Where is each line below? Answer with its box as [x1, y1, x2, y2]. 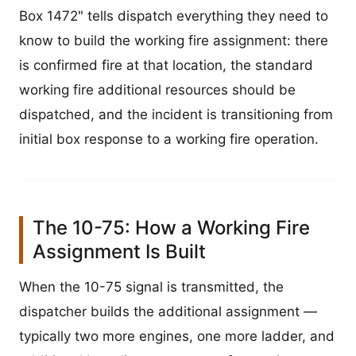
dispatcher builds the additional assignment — [19, 304, 317, 320]
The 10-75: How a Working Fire [33, 216, 310, 240]
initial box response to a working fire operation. [19, 131, 319, 148]
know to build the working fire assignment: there [19, 33, 328, 49]
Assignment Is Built [33, 240, 206, 264]
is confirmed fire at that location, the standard [19, 57, 313, 74]
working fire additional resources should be [19, 82, 296, 99]
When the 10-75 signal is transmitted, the [19, 279, 284, 296]
